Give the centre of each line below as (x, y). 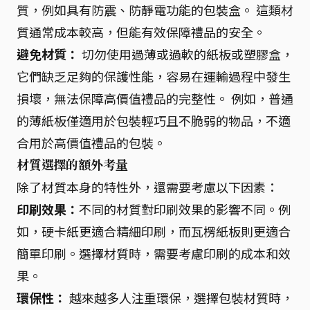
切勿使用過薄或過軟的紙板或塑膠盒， (186, 54)
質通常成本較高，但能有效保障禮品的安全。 (141, 32)
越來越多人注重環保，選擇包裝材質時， (180, 298)
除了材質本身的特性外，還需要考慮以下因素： (147, 187)
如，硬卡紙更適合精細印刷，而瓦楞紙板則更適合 (154, 231)
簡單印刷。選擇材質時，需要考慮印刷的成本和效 (154, 253)
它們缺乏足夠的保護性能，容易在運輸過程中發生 (154, 76)
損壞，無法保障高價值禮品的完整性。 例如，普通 (155, 98)
